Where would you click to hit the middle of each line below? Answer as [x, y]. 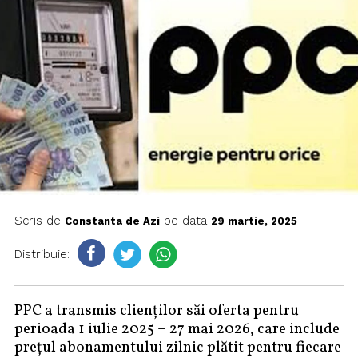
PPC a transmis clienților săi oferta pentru [156, 311]
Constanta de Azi [112, 221]
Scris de [39, 221]
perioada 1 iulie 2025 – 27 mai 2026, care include [177, 330]
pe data [185, 221]
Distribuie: [42, 254]
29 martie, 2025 [254, 221]
